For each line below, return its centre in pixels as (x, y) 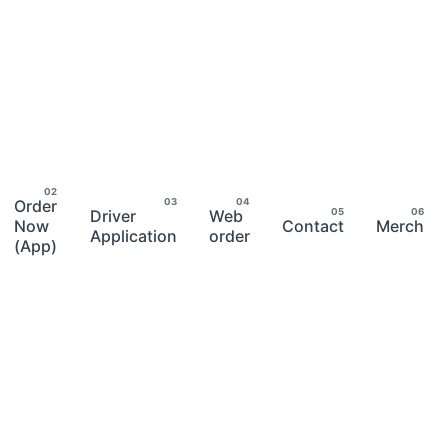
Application (133, 236)
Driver (112, 216)
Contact (313, 226)
